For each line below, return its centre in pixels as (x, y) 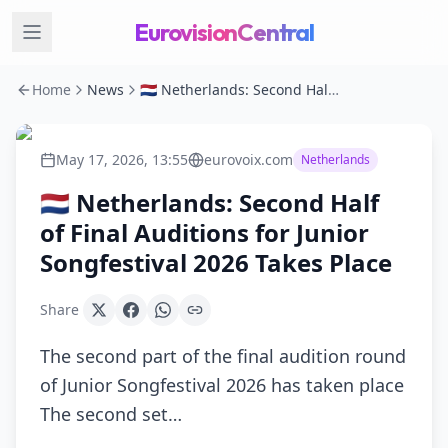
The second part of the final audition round (223, 356)
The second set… (111, 414)
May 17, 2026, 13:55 (122, 159)
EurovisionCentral (224, 32)
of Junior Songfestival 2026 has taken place (222, 385)
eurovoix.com (248, 159)
